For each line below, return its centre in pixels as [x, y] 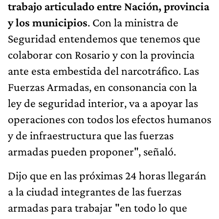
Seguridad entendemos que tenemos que [104, 39]
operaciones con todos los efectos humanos [109, 119]
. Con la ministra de [133, 22]
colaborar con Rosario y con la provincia [101, 55]
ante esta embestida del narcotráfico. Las [103, 71]
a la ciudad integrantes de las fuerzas [95, 192]
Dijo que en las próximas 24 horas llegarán [107, 175]
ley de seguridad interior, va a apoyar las [103, 103]
